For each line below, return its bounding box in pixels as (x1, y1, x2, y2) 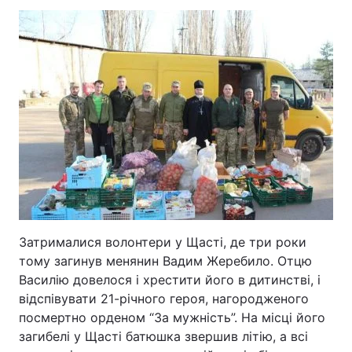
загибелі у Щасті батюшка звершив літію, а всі (19, 328, 308, 344)
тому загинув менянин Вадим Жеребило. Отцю (19, 253, 312, 269)
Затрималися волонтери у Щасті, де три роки (19, 234, 306, 250)
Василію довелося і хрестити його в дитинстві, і (19, 272, 321, 288)
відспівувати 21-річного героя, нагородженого (19, 291, 309, 306)
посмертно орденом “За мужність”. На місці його (19, 310, 325, 325)
